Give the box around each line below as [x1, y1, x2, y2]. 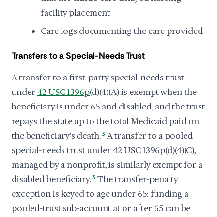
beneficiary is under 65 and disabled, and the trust [12, 101, 205, 112]
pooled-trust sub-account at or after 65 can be [12, 203, 190, 214]
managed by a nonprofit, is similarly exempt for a [12, 159, 202, 170]
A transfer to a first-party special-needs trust [12, 72, 184, 83]
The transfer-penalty [96, 174, 178, 185]
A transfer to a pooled [106, 130, 193, 141]
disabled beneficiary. [12, 174, 91, 185]
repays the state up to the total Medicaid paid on [12, 116, 199, 126]
